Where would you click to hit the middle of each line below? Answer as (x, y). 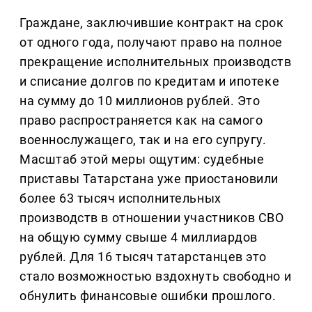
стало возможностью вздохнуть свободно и (156, 276)
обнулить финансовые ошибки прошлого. (148, 296)
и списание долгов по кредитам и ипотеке (150, 81)
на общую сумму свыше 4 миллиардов (139, 237)
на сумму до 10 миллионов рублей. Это (140, 101)
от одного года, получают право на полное (151, 42)
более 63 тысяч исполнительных (120, 198)
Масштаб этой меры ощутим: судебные (142, 159)
